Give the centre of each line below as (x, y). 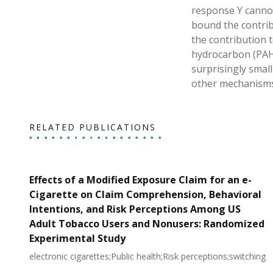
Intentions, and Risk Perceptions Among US (135, 209)
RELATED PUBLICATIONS (93, 127)
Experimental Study (77, 238)
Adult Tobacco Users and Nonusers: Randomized (147, 224)
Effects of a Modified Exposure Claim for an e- (140, 180)
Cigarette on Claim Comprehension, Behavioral (145, 194)
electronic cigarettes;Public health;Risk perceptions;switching (147, 256)
